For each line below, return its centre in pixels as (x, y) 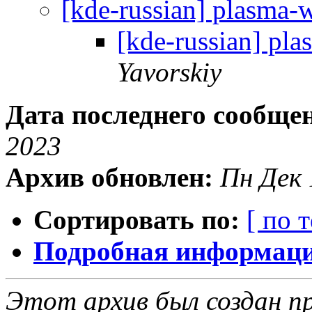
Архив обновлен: (109, 178)
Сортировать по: (136, 220)
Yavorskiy (169, 72)
